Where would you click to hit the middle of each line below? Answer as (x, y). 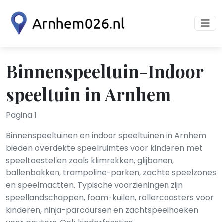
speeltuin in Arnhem (88, 94)
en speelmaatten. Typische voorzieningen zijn (94, 185)
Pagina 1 (21, 115)
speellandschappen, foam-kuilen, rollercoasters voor (110, 197)
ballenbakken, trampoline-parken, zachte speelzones (111, 173)
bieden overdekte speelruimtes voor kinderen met (104, 148)
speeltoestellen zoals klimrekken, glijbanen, (90, 160)
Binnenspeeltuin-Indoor (105, 71)
